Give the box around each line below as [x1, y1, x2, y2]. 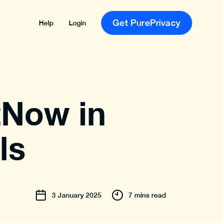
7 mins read [128, 191, 166, 199]
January [58, 191, 84, 199]
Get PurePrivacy [112, 17, 180, 28]
